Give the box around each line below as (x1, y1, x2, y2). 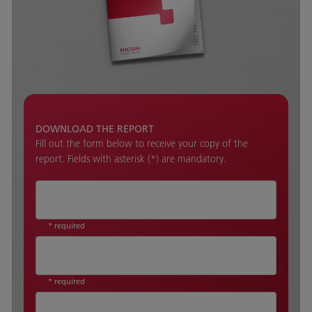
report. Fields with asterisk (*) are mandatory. (36, 152, 226, 165)
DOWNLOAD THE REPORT (36, 122, 154, 135)
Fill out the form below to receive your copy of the (36, 136, 248, 150)
